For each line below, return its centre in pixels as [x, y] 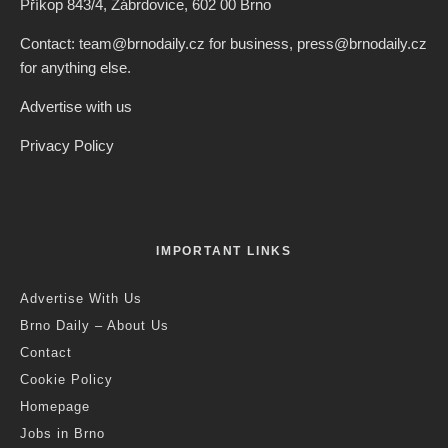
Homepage [55, 407]
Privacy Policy [67, 146]
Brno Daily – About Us [94, 326]
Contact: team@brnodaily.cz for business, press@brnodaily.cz [223, 44]
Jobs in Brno [62, 434]
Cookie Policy [66, 380]
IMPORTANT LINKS [224, 251]
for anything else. [75, 68]
